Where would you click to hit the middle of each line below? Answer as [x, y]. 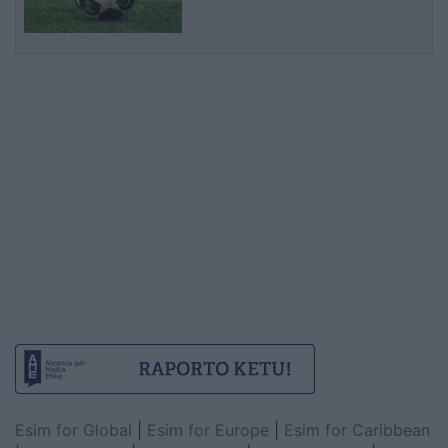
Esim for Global [73, 430]
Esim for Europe [208, 430]
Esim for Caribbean [357, 430]
